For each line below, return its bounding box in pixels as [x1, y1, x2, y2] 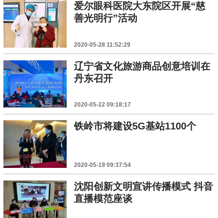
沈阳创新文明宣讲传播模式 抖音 [73, 181, 213, 192]
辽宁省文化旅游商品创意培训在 [73, 60, 210, 72]
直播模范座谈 [73, 193, 132, 204]
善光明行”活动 [73, 13, 137, 24]
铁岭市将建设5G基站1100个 [73, 121, 196, 132]
